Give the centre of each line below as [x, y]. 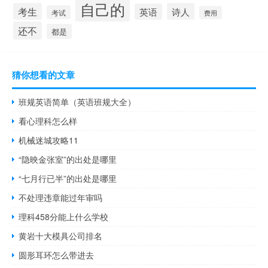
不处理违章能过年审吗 [61, 197]
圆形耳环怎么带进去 [57, 255]
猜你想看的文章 [43, 74]
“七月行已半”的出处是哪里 [68, 178]
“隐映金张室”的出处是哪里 [68, 159]
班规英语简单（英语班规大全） [77, 101]
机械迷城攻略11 [49, 140]
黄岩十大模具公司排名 [61, 235]
